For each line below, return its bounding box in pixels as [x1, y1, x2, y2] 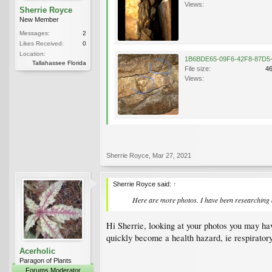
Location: [19, 50, 46, 57]
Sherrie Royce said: [113, 180, 173, 188]
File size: [185, 64, 211, 72]
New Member [19, 15, 59, 23]
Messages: [19, 29, 50, 36]
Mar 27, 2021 [152, 151, 191, 159]
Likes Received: [19, 39, 64, 47]
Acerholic [19, 246, 55, 256]
